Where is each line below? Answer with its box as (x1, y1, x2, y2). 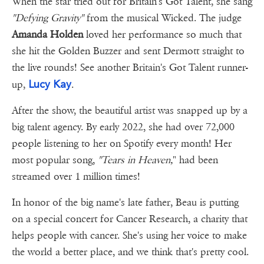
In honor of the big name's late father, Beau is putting (12, 196, 239, 209)
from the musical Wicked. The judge (87, 12, 242, 25)
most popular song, (12, 154, 98, 167)
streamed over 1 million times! (12, 170, 140, 183)
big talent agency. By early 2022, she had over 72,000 (12, 121, 235, 134)
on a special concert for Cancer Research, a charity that (12, 213, 247, 226)
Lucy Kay (28, 78, 71, 91)
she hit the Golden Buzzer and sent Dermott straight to (12, 45, 245, 58)
